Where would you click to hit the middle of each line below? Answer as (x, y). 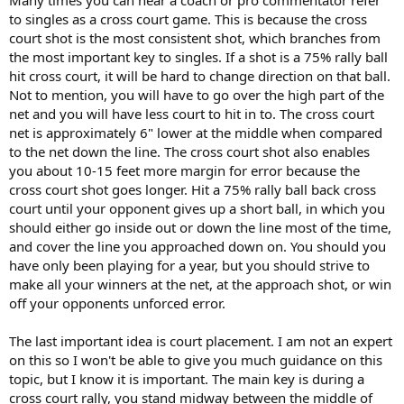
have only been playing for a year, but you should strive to (189, 265)
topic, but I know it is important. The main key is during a (187, 379)
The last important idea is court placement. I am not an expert (201, 341)
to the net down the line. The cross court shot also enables (189, 151)
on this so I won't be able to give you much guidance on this (196, 360)
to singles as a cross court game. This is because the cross (188, 19)
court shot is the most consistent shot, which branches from (195, 38)
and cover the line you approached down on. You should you (197, 246)
